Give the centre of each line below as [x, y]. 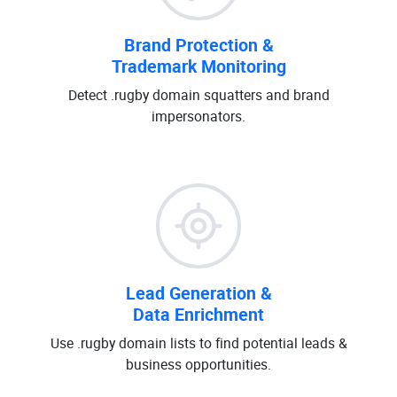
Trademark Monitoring [198, 66]
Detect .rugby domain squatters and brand [198, 95]
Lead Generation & [198, 293]
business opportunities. [198, 364]
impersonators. [198, 116]
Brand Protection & [198, 45]
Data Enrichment [198, 314]
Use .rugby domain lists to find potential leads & [198, 343]
